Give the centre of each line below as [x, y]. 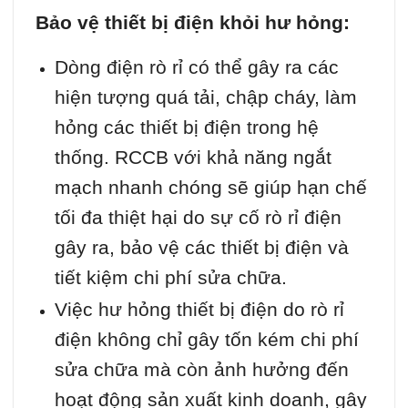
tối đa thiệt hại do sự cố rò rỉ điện [198, 217]
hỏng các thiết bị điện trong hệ [186, 127]
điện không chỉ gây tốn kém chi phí [206, 339]
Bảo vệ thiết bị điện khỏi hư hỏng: [193, 22]
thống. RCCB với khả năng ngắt [193, 157]
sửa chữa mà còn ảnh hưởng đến [201, 369]
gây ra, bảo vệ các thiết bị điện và [201, 247]
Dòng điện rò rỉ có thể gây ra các [196, 66]
